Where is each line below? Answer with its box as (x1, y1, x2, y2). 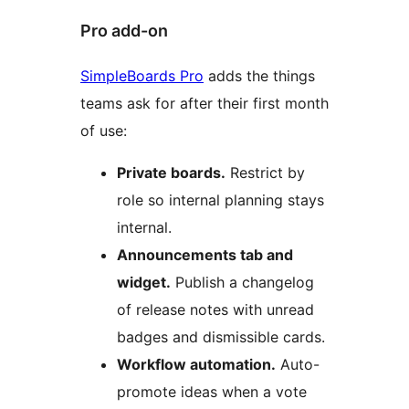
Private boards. (117, 163, 225, 182)
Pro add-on (80, 20, 168, 40)
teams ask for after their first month (80, 93, 329, 112)
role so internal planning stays (117, 190, 324, 209)
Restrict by (225, 163, 305, 182)
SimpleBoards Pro (80, 66, 204, 85)
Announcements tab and (117, 245, 293, 264)
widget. (117, 272, 171, 291)
